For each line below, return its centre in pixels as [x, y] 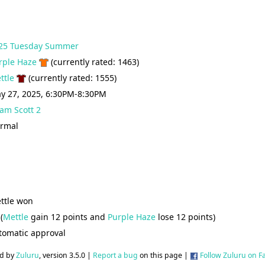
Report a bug [115, 256]
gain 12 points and [68, 217]
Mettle [16, 217]
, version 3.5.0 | [66, 256]
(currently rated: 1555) [71, 78]
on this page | [164, 256]
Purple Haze [132, 217]
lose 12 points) [185, 217]
